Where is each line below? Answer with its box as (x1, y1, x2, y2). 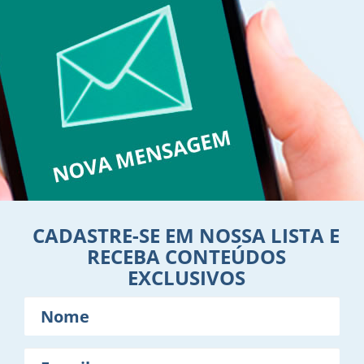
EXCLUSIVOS (127, 264, 245, 292)
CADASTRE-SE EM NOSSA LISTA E (32, 222, 340, 249)
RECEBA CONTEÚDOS (86, 243, 286, 271)
